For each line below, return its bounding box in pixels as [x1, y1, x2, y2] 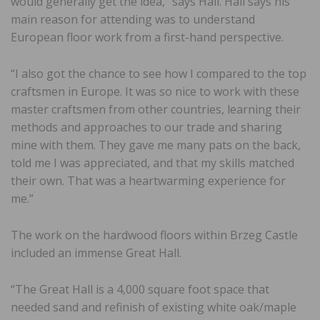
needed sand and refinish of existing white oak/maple [11, 299, 296, 315]
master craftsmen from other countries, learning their [11, 101, 301, 117]
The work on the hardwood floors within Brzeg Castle [11, 226, 298, 243]
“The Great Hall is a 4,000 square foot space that [11, 281, 269, 297]
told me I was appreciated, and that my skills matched [11, 154, 294, 171]
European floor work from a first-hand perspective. [11, 29, 284, 45]
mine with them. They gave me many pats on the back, [11, 136, 301, 153]
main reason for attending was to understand [11, 11, 255, 27]
